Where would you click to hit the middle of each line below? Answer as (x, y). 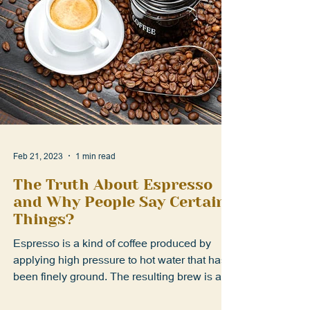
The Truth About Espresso (113, 215)
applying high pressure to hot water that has (120, 289)
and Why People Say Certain (120, 232)
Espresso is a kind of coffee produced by (112, 273)
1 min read (95, 186)
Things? (44, 249)
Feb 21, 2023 (38, 186)
